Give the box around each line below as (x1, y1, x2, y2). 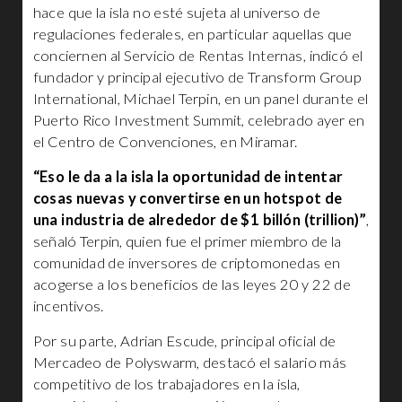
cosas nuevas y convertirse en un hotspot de (33, 189, 343, 207)
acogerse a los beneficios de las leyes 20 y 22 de (33, 275, 351, 293)
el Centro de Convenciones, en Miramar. (33, 133, 298, 151)
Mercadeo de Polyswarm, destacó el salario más (33, 354, 347, 371)
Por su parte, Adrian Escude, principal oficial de (33, 332, 336, 350)
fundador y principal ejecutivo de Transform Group (33, 68, 362, 86)
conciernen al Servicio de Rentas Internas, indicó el (33, 47, 363, 65)
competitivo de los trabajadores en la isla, (33, 375, 301, 393)
